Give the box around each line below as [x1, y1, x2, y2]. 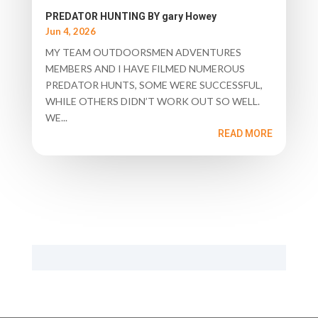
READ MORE [218, 128, 273, 140]
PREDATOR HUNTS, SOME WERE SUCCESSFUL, [45, 79, 263, 92]
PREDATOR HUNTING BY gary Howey [45, 11, 216, 23]
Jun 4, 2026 [45, 26, 96, 38]
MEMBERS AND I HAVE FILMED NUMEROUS [45, 62, 245, 75]
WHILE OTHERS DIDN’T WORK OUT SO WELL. [45, 95, 260, 108]
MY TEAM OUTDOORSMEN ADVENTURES [45, 46, 241, 59]
